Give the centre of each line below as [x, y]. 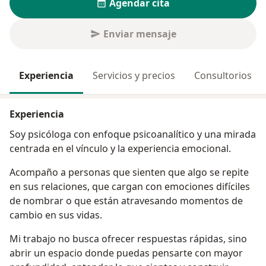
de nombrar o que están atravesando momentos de [126, 201]
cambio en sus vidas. [56, 215]
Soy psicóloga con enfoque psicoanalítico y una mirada [133, 134]
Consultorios [223, 75]
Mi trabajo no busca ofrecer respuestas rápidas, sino [128, 239]
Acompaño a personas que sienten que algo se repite [129, 172]
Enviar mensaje [140, 34]
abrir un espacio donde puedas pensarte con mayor [126, 253]
